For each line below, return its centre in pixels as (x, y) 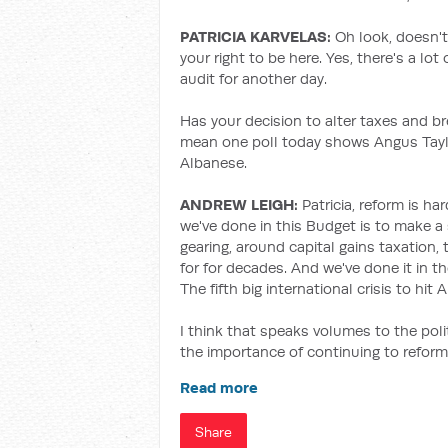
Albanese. (213, 162)
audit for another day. (253, 78)
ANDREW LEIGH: (241, 204)
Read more (219, 387)
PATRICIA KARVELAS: (257, 36)
